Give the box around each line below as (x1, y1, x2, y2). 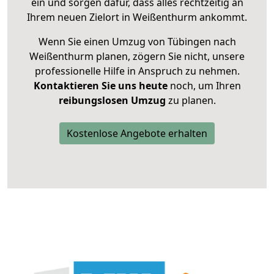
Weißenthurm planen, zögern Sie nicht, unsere (29, 50, 245, 64)
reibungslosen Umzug (58, 94, 166, 108)
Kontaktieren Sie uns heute (33, 79, 168, 93)
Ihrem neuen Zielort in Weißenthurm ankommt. (27, 10, 247, 24)
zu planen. (165, 94, 216, 108)
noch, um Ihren (167, 79, 241, 93)
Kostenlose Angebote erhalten (67, 127, 207, 141)
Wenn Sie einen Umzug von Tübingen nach (38, 35, 236, 49)
